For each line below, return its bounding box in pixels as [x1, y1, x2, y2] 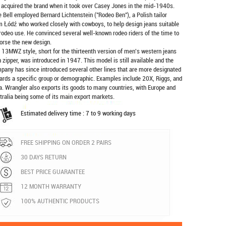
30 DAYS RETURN [21, 152, 67, 161]
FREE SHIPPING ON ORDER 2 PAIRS [21, 138, 111, 147]
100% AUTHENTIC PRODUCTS [21, 196, 99, 205]
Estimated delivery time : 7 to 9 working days [21, 108, 136, 118]
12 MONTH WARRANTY [21, 182, 81, 191]
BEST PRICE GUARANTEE [21, 167, 85, 176]
